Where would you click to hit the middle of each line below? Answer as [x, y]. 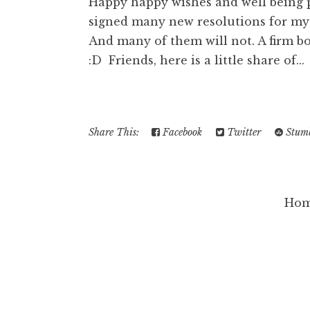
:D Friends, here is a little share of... [197, 60]
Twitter [243, 132]
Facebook [181, 132]
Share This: [117, 132]
